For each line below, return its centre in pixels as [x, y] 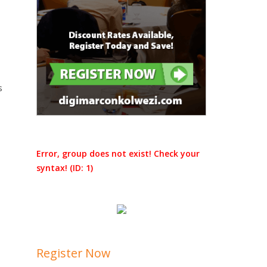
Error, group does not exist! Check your [118, 153]
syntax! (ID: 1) [65, 168]
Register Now [73, 253]
